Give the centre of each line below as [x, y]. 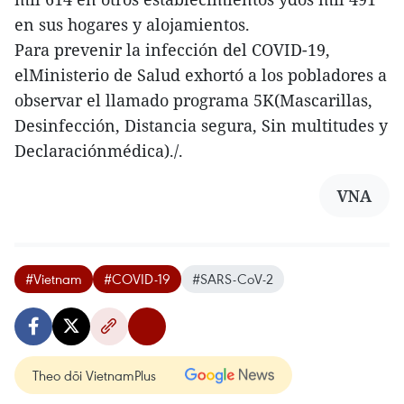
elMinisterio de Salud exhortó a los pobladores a [201, 75]
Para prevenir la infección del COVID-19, [172, 50]
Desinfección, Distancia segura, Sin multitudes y [201, 126]
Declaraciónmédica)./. [99, 151]
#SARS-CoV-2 [233, 279]
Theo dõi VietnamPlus [94, 376]
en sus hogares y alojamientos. [132, 25]
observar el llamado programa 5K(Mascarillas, [193, 101]
